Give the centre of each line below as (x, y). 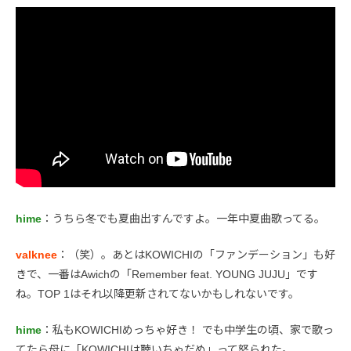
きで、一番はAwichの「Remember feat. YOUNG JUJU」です (167, 275)
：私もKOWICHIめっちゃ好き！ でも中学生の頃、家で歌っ (188, 330)
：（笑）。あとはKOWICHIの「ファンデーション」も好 (196, 255)
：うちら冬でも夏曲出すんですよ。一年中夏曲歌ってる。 (183, 219)
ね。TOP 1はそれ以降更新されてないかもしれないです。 (157, 294)
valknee (36, 255)
